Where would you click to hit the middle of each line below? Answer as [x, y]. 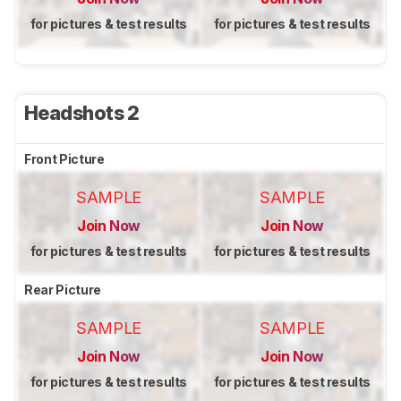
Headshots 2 [84, 112]
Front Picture [66, 158]
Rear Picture [64, 290]
